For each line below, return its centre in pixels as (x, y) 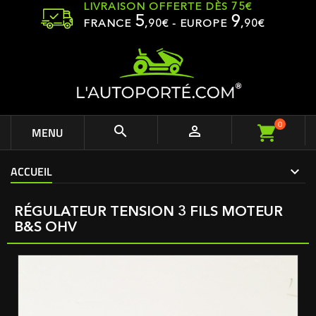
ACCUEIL (31, 171)
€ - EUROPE (196, 24)
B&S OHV (45, 228)
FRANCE (109, 24)
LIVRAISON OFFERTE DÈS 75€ (168, 7)
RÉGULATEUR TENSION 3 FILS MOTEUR (148, 212)
